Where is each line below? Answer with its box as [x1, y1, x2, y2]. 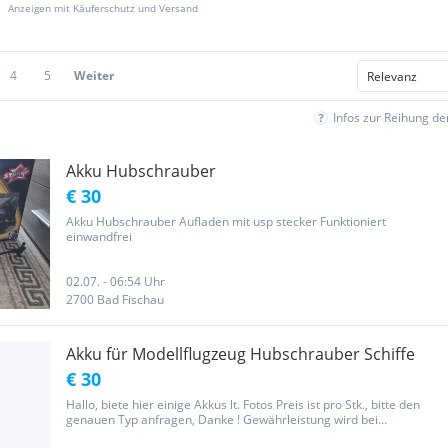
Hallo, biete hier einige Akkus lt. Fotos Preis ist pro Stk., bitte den [66, 396, 420, 413]
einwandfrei [66, 228, 132, 245]
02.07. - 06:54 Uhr [66, 273, 165, 290]
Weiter [74, 67, 114, 84]
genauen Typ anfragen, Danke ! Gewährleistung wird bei [66, 411, 378, 428]
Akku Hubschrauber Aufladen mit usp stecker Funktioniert [66, 213, 386, 230]
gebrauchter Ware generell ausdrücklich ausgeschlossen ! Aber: [66, 426, 421, 443]
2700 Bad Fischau [66, 291, 164, 308]
